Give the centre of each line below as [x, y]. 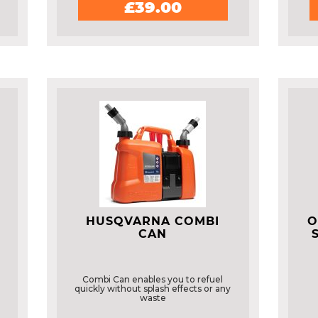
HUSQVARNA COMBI [153, 221]
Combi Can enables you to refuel [153, 279]
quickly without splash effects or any [153, 289]
